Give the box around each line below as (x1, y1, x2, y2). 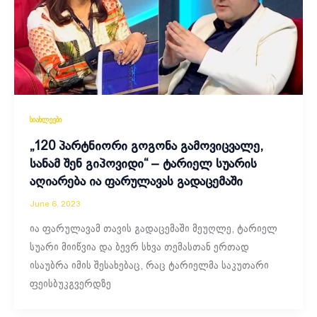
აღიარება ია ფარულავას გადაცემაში (29, 175, 243, 188)
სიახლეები (29, 116, 62, 124)
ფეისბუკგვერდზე (29, 279, 111, 289)
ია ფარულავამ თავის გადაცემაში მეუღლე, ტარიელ (29, 224, 277, 234)
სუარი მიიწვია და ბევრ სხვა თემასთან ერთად (29, 242, 249, 253)
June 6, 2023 (29, 200, 81, 208)
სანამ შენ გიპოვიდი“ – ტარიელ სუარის (29, 158, 257, 171)
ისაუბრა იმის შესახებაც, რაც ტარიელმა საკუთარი (29, 260, 269, 271)
